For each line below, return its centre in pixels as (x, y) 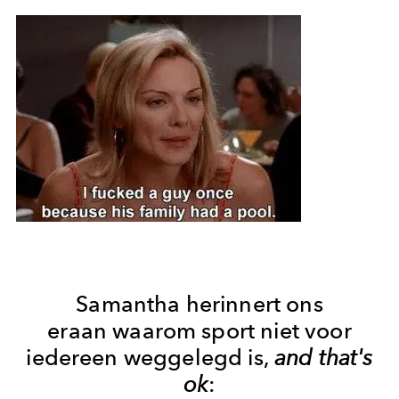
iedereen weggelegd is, (151, 358)
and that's (324, 358)
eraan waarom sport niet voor (199, 331)
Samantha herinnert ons (199, 304)
